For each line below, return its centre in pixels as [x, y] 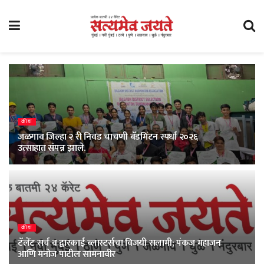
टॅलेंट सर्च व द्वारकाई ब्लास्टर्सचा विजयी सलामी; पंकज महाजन [119, 243]
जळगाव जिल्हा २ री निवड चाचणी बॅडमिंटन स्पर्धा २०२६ [108, 137]
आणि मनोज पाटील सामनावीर [67, 254]
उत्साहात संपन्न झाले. [52, 148]
